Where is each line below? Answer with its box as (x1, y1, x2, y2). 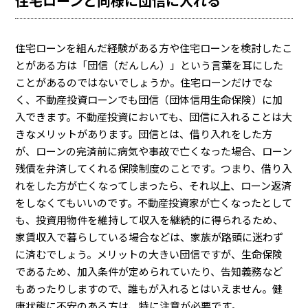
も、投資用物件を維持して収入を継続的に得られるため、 (15, 212, 284, 227)
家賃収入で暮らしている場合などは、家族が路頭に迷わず (15, 230, 284, 244)
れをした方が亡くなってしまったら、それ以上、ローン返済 (15, 178, 292, 192)
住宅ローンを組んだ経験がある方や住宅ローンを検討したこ (15, 41, 293, 55)
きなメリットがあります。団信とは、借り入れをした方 (15, 126, 273, 141)
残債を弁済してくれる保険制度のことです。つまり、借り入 (15, 161, 293, 175)
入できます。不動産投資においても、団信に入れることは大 (15, 109, 293, 124)
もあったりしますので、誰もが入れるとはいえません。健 (15, 281, 283, 296)
